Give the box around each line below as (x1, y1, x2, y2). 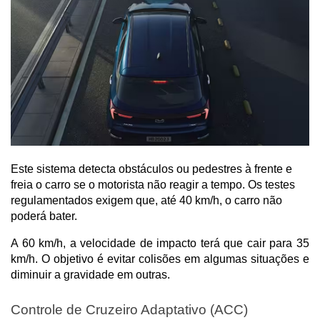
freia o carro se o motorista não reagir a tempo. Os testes (11, 179, 295, 191)
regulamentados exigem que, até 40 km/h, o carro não (11, 194, 282, 207)
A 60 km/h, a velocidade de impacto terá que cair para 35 (11, 237, 309, 250)
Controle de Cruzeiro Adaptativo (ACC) (11, 302, 248, 318)
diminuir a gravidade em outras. (11, 269, 170, 281)
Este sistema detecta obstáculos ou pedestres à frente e (11, 163, 292, 176)
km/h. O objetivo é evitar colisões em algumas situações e (11, 253, 309, 266)
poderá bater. (11, 210, 80, 223)
